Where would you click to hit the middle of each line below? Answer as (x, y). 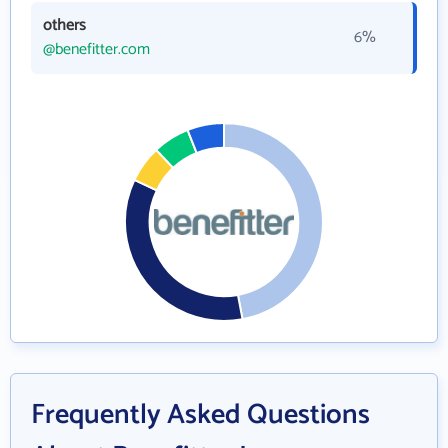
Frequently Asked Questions (200, 415)
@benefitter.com (96, 50)
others (64, 26)
